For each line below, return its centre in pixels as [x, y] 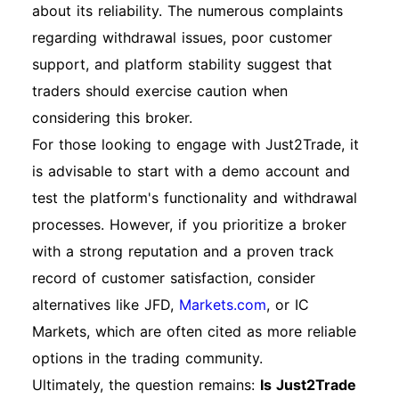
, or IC [288, 305]
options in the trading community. [147, 358]
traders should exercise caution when [160, 91]
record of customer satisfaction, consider [174, 278]
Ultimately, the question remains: [146, 385]
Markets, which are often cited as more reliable [194, 331]
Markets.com [223, 305]
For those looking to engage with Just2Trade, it [195, 144]
